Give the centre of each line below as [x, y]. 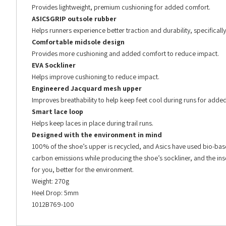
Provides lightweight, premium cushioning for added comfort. [121, 7]
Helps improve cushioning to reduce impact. [96, 77]
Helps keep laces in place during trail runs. [93, 123]
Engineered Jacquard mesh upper [87, 89]
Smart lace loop [58, 112]
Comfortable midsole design [78, 42]
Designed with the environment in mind [97, 135]
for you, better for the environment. [83, 170]
